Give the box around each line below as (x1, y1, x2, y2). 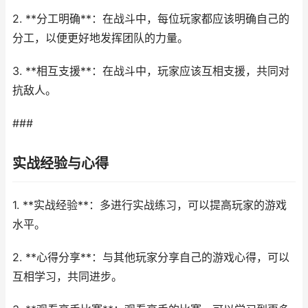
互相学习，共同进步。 (12, 270, 122, 283)
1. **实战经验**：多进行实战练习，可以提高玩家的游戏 (12, 199, 287, 212)
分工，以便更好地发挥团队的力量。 (12, 32, 188, 45)
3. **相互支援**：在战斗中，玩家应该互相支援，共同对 (12, 65, 289, 78)
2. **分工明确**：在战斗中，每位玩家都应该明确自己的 (12, 12, 289, 25)
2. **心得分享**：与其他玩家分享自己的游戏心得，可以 (12, 251, 289, 264)
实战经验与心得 (12, 155, 109, 172)
